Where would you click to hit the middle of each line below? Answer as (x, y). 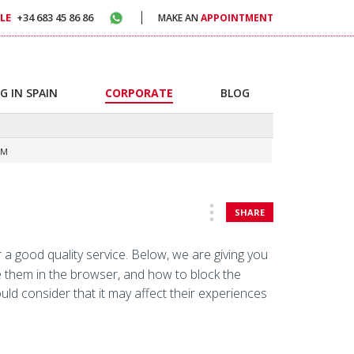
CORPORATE (139, 93)
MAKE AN (179, 17)
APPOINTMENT (237, 17)
